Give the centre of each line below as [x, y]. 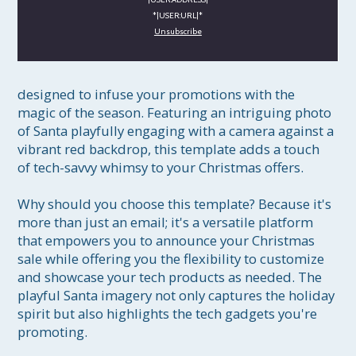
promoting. [53, 332]
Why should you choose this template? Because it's [176, 204]
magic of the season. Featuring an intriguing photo [176, 113]
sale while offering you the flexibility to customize [173, 259]
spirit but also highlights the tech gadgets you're [169, 314]
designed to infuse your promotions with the [158, 95]
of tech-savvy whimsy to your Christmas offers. [161, 168]
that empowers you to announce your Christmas [168, 241]
